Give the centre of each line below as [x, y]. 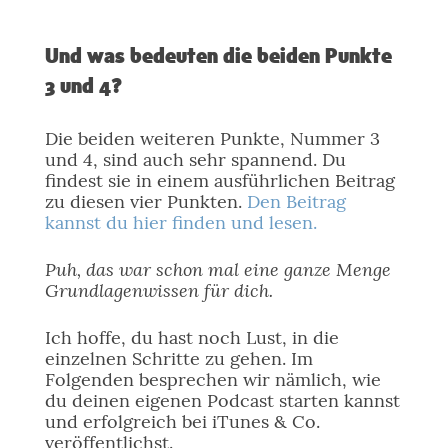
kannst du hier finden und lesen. [180, 222]
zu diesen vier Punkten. [145, 201]
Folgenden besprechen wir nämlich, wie [212, 379]
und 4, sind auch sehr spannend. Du [195, 159]
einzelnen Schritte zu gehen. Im [178, 358]
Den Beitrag [296, 201]
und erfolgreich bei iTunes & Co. [182, 421]
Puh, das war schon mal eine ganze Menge [217, 269]
